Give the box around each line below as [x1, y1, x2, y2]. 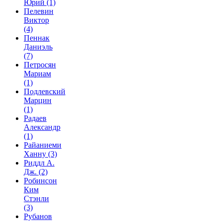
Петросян [24, 60, 56, 69]
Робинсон [24, 176, 57, 185]
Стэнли [24, 194, 49, 203]
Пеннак [24, 33, 50, 42]
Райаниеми [24, 140, 61, 149]
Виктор [24, 15, 49, 24]
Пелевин [24, 6, 54, 15]
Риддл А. [24, 158, 55, 167]
